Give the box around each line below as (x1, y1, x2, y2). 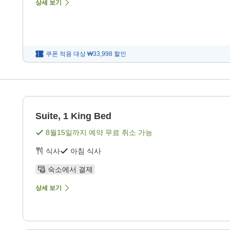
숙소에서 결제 (48, 165, 93, 174)
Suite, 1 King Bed (35, 111, 111, 122)
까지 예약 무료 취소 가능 (72, 128, 152, 137)
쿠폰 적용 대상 (46, 50, 86, 58)
